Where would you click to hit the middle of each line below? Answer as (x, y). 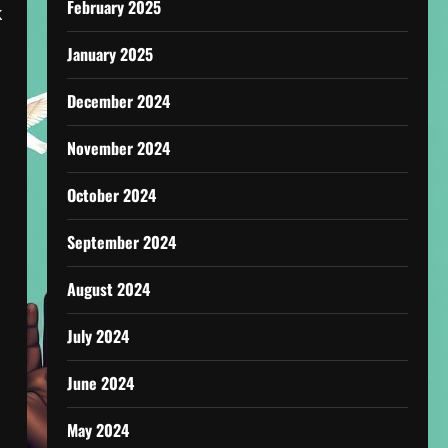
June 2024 (100, 383)
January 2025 (109, 54)
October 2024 (111, 195)
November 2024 (118, 148)
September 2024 (121, 242)
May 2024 (97, 430)
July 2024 (97, 336)
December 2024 (118, 101)
